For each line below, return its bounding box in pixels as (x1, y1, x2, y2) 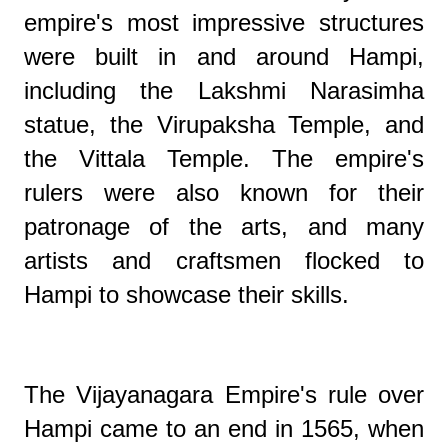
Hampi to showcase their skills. (24, 280, 349, 308)
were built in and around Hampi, (24, 42, 424, 70)
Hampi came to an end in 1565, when (24, 414, 424, 442)
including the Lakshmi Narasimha (24, 76, 424, 104)
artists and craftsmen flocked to (24, 246, 424, 274)
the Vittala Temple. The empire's (24, 144, 424, 172)
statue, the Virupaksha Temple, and (24, 110, 424, 138)
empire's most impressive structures (24, 8, 424, 36)
